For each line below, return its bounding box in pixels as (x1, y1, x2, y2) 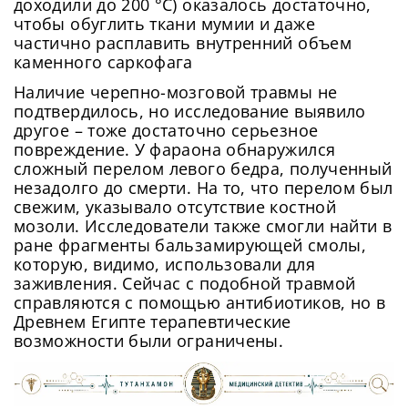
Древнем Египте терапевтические (14, 311, 291, 333)
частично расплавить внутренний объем (14, 32, 352, 55)
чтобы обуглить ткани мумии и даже (14, 13, 315, 36)
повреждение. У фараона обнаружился (14, 138, 336, 161)
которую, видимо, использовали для (14, 253, 315, 276)
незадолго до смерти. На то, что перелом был (14, 177, 393, 199)
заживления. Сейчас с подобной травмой (14, 272, 356, 295)
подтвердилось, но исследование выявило (14, 100, 366, 123)
